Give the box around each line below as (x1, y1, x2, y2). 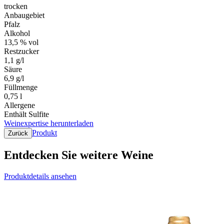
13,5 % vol (4, 37, 38, 46)
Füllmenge (4, 82, 37, 91)
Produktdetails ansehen (4, 171, 76, 180)
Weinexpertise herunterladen (4, 118, 93, 127)
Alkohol (4, 28, 30, 37)
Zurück (8, 129, 28, 137)
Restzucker (4, 46, 39, 55)
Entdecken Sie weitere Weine (4, 148, 153, 161)
